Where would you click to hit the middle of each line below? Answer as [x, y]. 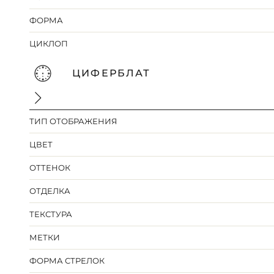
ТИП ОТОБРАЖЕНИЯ [74, 121]
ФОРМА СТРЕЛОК [67, 261]
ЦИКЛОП [49, 44]
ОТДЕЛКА [50, 191]
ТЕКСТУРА [51, 214]
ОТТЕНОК [50, 168]
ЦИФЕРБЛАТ [112, 73]
